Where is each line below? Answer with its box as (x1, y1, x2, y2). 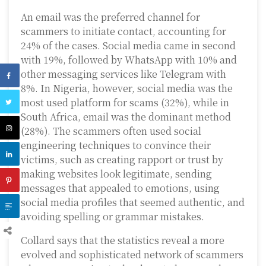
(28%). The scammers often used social (21, 124, 201, 138)
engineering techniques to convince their (21, 138, 211, 153)
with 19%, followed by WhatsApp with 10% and (21, 53, 237, 67)
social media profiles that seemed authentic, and (21, 195, 245, 210)
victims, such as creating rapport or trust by (21, 153, 223, 167)
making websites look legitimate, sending (21, 167, 212, 181)
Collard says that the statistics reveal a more (21, 233, 224, 248)
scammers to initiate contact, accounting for (21, 24, 226, 39)
